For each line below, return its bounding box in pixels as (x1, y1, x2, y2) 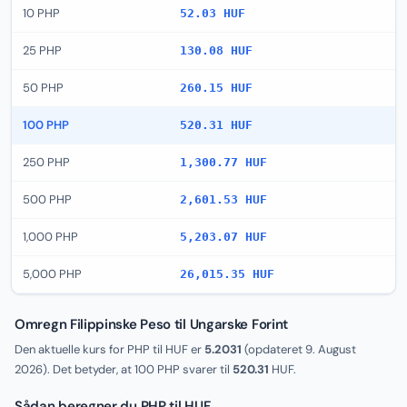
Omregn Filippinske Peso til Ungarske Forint (15, 315, 289, 333)
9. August (305, 342, 356, 357)
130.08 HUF (180, 44, 253, 57)
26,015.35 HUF (180, 267, 274, 281)
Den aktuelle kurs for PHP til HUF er (15, 342, 204, 357)
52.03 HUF (180, 6, 245, 20)
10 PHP (23, 5, 60, 21)
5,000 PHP (23, 266, 82, 282)
